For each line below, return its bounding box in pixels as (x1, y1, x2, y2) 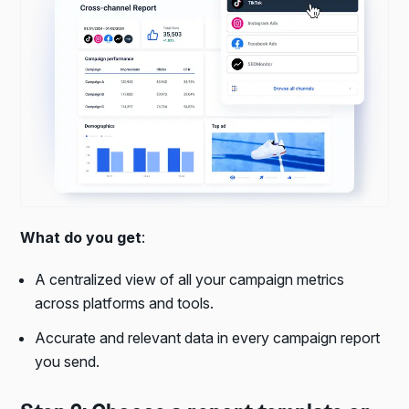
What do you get (20, 227, 142, 246)
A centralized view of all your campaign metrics (35, 269, 345, 288)
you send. (35, 351, 100, 371)
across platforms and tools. (35, 293, 215, 312)
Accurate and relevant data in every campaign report (35, 328, 381, 347)
